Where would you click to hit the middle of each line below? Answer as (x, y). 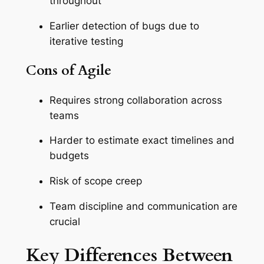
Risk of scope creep (95, 181)
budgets (69, 156)
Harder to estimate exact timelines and (142, 141)
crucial (65, 221)
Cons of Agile (68, 71)
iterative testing (86, 42)
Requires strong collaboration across (136, 100)
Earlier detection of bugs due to (124, 26)
